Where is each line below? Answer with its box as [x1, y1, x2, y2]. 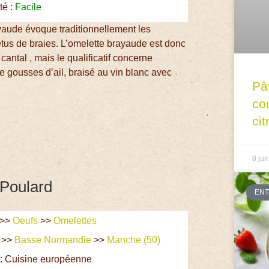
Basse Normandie [14, 235, 92, 246]
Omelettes [53, 216, 97, 226]
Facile [15, 1, 42, 12]
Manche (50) [107, 235, 163, 246]
